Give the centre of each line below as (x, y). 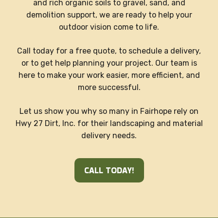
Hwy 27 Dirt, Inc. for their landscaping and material (109, 123)
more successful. (109, 87)
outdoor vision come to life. (109, 27)
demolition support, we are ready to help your (109, 15)
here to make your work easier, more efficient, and (109, 75)
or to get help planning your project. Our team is (109, 63)
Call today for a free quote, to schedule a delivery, (109, 51)
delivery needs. (109, 135)
